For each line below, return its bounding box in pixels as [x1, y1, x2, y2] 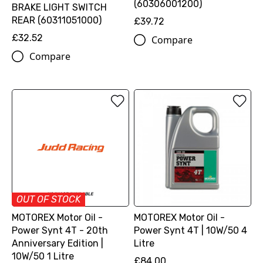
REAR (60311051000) [12, 14, 102, 26]
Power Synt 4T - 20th [12, 224, 108, 236]
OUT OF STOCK [16, 193, 80, 205]
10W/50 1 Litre [12, 250, 74, 262]
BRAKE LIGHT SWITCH [12, 1, 107, 13]
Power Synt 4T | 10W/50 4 [133, 224, 247, 236]
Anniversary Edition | [12, 237, 103, 249]
